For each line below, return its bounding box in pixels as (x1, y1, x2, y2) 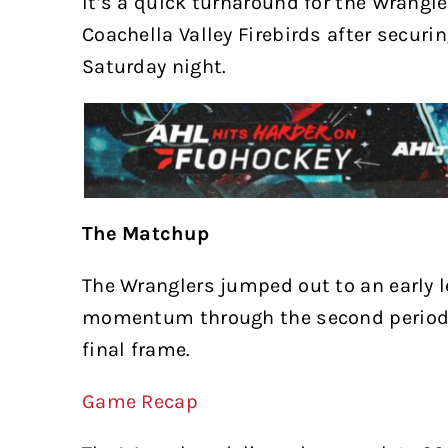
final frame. (81, 338, 191, 362)
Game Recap (81, 390, 198, 414)
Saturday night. (81, 54, 227, 78)
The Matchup (81, 222, 210, 246)
